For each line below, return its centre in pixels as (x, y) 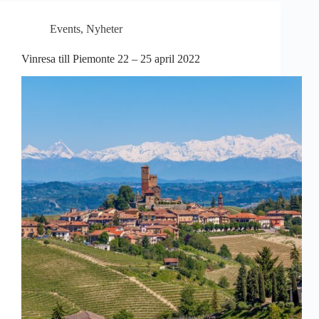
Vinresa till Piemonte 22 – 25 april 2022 (111, 59)
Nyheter (104, 29)
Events (65, 29)
